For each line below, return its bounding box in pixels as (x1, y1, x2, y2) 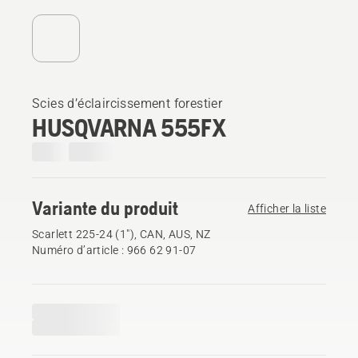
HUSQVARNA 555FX (32, 112, 226, 142)
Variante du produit (32, 197, 178, 219)
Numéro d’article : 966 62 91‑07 (32, 243, 197, 257)
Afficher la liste (248, 201, 326, 215)
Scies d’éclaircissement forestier (32, 95, 223, 111)
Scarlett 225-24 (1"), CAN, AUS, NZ (32, 227, 211, 241)
